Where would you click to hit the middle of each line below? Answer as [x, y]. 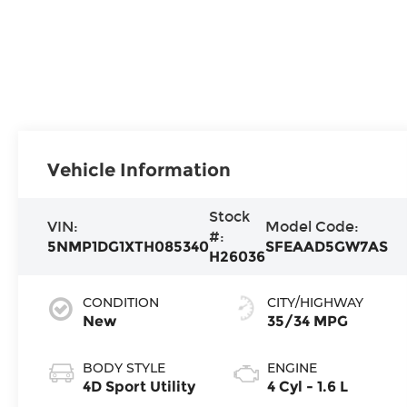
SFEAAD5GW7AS [327, 246]
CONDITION [121, 303]
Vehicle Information [139, 169]
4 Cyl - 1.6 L [307, 387]
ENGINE [292, 368]
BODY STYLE [124, 368]
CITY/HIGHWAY [315, 303]
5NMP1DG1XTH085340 [129, 246]
